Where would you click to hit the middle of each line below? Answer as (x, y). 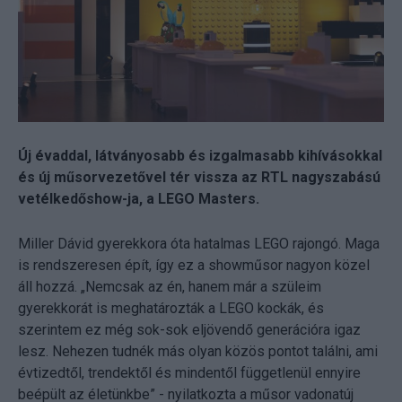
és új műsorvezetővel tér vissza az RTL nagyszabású (199, 178)
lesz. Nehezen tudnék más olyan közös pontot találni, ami (198, 352)
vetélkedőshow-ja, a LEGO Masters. (139, 199)
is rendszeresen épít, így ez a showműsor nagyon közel (194, 266)
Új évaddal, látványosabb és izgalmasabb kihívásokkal (200, 156)
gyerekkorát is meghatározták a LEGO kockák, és (171, 309)
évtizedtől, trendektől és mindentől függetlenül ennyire (189, 373)
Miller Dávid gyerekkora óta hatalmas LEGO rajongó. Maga (199, 244)
